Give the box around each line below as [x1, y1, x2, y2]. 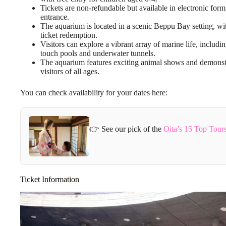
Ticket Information [20, 175, 79, 184]
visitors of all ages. [40, 67, 99, 76]
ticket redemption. [40, 30, 97, 39]
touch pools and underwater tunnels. [40, 48, 155, 58]
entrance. [40, 12, 69, 21]
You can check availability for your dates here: [20, 88, 167, 97]
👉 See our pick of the [89, 125, 163, 134]
